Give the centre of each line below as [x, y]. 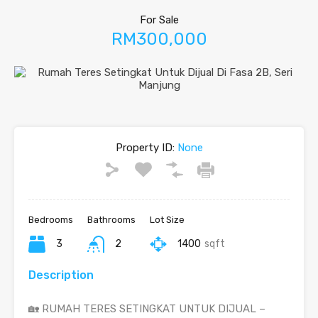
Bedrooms [51, 220]
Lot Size [167, 220]
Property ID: [145, 148]
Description [61, 275]
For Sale [159, 20]
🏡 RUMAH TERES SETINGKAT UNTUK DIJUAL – [147, 309]
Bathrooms [111, 220]
